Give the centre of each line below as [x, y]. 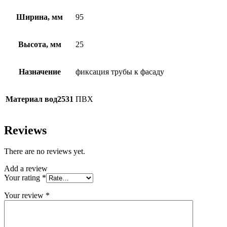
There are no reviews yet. [45, 152]
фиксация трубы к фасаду [120, 71]
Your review [25, 196]
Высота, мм [40, 44]
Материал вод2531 [40, 99]
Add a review [26, 169]
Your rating [23, 178]
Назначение [40, 71]
